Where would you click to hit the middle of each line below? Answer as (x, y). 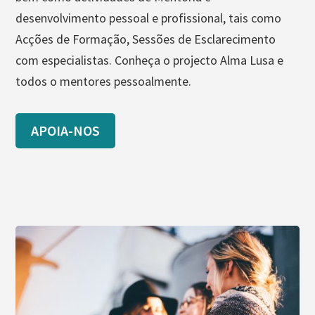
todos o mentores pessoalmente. (104, 81)
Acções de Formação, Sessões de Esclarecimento (146, 39)
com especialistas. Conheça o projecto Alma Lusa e (150, 60)
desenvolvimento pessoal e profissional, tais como (149, 18)
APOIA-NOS (66, 130)
